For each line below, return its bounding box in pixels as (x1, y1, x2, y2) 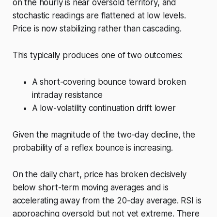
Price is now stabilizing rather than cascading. (12, 24, 182, 34)
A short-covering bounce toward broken (31, 77, 186, 87)
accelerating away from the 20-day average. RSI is (12, 196, 201, 206)
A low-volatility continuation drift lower (31, 103, 176, 113)
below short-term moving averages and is (12, 183, 169, 193)
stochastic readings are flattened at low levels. (12, 11, 186, 21)
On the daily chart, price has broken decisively (12, 170, 186, 180)
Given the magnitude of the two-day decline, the (12, 130, 195, 140)
